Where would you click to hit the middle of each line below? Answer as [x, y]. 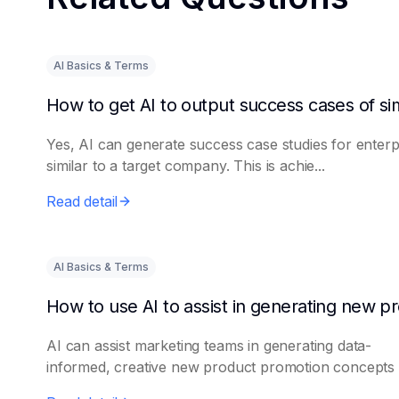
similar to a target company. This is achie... [186, 166]
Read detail [82, 201]
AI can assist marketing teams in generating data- [209, 346]
